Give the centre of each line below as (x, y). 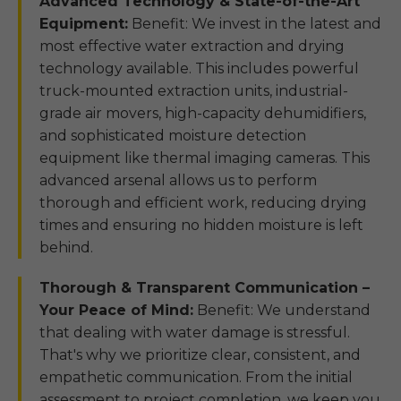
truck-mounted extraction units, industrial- (194, 91)
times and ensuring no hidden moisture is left (201, 225)
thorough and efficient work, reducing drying (203, 203)
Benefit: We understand (282, 310)
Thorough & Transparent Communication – (205, 288)
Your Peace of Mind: (116, 310)
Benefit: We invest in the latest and (255, 24)
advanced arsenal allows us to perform (178, 180)
